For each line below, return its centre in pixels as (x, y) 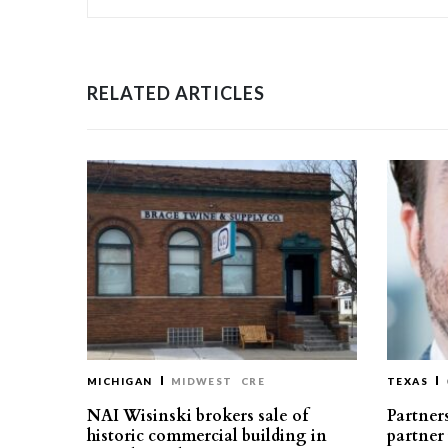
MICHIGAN (120, 381)
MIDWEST (201, 381)
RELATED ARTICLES (176, 93)
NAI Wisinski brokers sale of (197, 416)
